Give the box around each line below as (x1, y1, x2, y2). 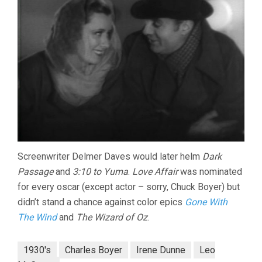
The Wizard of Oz (76, 212, 147, 223)
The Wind (18, 212, 57, 223)
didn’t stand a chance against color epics (18, 196, 185, 208)
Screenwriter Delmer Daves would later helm (18, 151, 202, 163)
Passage (18, 166, 53, 178)
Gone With (185, 196, 227, 208)
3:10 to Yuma (73, 166, 128, 178)
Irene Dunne (136, 244, 185, 256)
